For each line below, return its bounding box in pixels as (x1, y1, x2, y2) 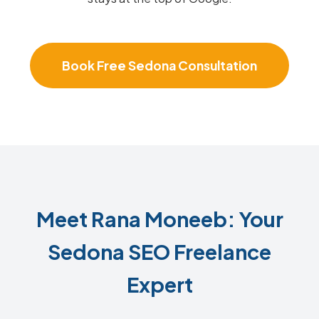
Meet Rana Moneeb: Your (36, 206, 283, 231)
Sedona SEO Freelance (48, 239, 271, 264)
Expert (126, 271, 193, 297)
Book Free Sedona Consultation (62, 58, 257, 73)
